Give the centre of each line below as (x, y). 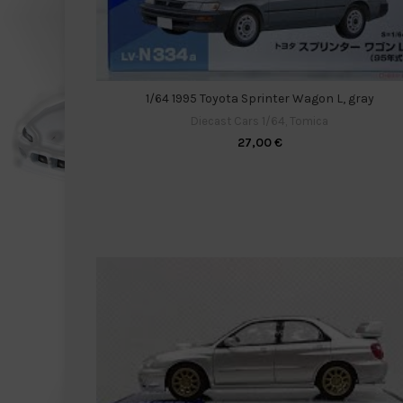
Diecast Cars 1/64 (238, 121)
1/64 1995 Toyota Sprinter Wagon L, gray (260, 99)
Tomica (309, 121)
